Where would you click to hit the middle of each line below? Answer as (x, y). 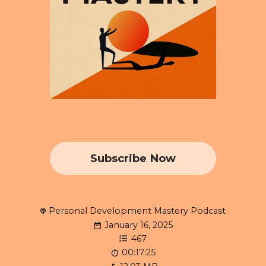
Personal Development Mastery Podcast (137, 210)
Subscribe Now (133, 158)
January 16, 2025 (139, 225)
